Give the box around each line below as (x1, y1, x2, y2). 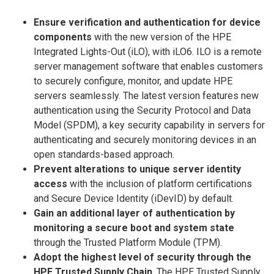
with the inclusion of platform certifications (67, 177, 252, 190)
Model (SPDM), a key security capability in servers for (34, 119, 265, 131)
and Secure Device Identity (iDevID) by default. (34, 192, 234, 204)
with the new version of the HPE (92, 31, 231, 43)
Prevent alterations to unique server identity (34, 163, 241, 175)
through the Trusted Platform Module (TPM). (34, 236, 222, 248)
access (34, 177, 67, 190)
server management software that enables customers (34, 60, 263, 72)
